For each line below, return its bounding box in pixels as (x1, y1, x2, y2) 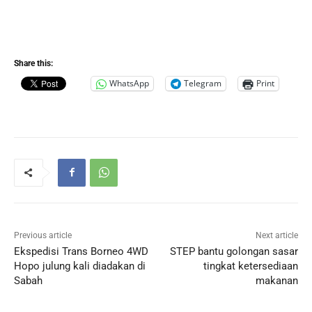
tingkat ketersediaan (203, 259, 298, 272)
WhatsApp (109, 77, 149, 90)
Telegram (184, 77, 221, 90)
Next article (255, 230, 298, 240)
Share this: (14, 58, 53, 68)
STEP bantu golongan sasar (169, 244, 298, 258)
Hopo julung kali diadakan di (14, 259, 146, 272)
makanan (255, 274, 298, 287)
